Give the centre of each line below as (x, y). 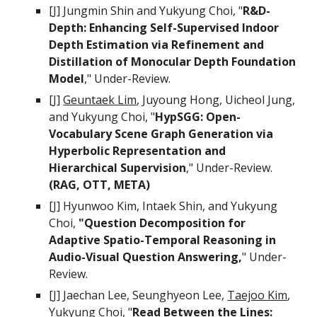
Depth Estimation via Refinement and (157, 45)
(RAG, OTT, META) (100, 185)
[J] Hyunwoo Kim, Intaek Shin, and (140, 206)
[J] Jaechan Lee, (91, 295)
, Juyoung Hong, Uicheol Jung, (216, 100)
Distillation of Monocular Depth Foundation (173, 62)
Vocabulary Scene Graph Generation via (161, 134)
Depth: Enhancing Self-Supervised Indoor (164, 28)
